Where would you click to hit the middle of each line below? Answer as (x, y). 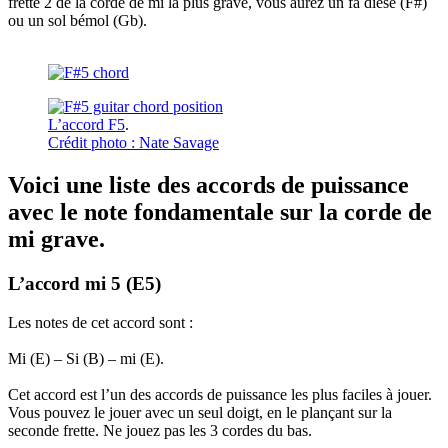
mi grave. (59, 239)
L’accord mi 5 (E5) (84, 284)
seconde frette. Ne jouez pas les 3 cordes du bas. (164, 430)
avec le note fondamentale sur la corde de (220, 212)
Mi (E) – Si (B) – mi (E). (88, 358)
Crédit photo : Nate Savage (133, 143)
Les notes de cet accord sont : (100, 322)
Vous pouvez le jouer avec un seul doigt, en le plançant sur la (200, 412)
